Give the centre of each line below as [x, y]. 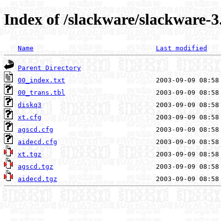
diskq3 [30, 105]
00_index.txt [41, 80]
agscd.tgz [36, 166]
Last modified [182, 48]
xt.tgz [30, 154]
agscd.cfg [36, 129]
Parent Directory [49, 68]
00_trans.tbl [41, 92]
